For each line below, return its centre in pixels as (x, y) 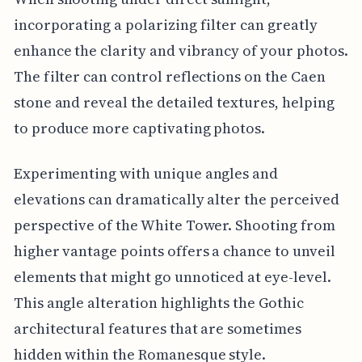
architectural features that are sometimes (157, 329)
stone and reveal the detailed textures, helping (174, 103)
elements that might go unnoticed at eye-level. (172, 277)
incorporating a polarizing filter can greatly (165, 25)
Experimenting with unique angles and (146, 174)
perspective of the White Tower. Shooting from (174, 225)
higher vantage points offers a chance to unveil (174, 251)
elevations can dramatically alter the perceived (176, 200)
